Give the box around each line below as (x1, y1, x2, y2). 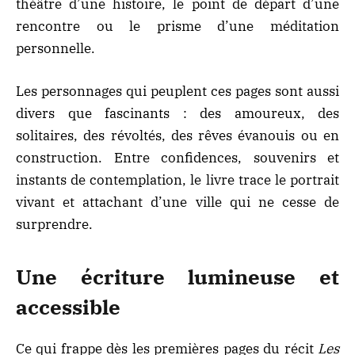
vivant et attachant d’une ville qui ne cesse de (16, 193, 339, 211)
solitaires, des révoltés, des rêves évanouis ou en (16, 126, 339, 144)
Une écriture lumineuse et (16, 264, 339, 291)
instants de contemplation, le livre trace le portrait (16, 170, 339, 189)
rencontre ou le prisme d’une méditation (16, 17, 339, 35)
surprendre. (16, 215, 93, 233)
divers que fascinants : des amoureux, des (16, 104, 339, 122)
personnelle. (16, 39, 95, 57)
